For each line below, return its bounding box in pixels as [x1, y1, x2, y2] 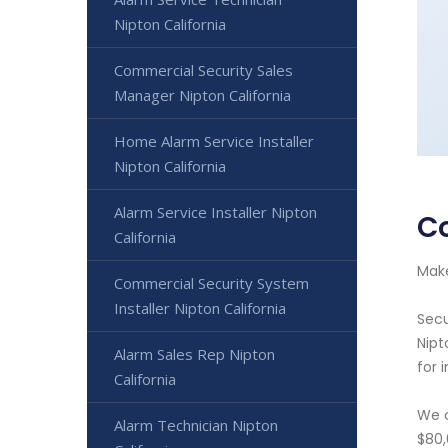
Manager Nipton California [114, 85, 291, 105]
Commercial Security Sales [114, 60, 293, 80]
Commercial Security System [114, 273, 309, 293]
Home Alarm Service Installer [114, 131, 314, 151]
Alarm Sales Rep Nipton [114, 344, 275, 364]
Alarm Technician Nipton [114, 415, 278, 435]
